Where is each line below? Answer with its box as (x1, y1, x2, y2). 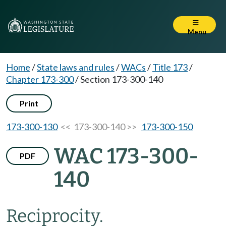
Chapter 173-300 (6, 74, 74, 85)
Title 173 (152, 62, 188, 73)
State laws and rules (37, 62, 115, 73)
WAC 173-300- (54, 143, 198, 169)
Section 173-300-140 (80, 74, 163, 85)
